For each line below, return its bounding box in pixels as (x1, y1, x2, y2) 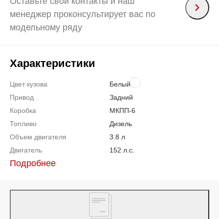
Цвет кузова (10, 80, 47, 88)
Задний (109, 93, 133, 101)
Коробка (10, 106, 36, 114)
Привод (10, 93, 34, 101)
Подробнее (10, 158, 56, 168)
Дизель (109, 119, 132, 128)
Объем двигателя (10, 132, 66, 141)
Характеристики (10, 57, 95, 69)
